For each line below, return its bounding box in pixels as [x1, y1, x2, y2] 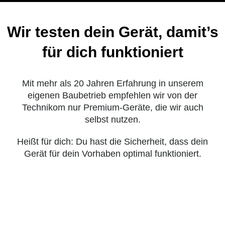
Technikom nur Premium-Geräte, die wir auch [22, 57, 203, 67]
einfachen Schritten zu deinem [4, 176, 221, 193]
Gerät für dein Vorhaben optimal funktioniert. [24, 103, 201, 114]
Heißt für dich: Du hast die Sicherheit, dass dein [17, 91, 208, 101]
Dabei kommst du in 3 [35, 156, 190, 173]
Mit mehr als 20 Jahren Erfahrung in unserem [22, 33, 203, 43]
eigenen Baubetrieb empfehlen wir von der [28, 45, 197, 55]
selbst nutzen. [84, 69, 141, 79]
